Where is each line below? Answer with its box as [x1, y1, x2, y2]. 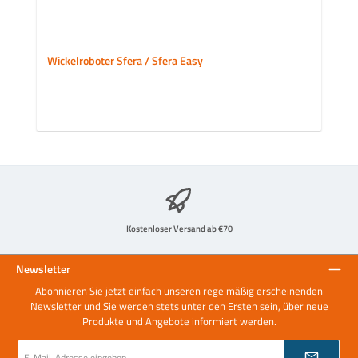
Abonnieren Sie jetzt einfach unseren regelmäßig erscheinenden [35, 283, 323, 300]
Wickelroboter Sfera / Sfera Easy [46, 52, 203, 70]
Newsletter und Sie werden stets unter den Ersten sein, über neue [30, 298, 328, 315]
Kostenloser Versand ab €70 [125, 221, 233, 235]
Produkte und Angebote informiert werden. [82, 313, 276, 330]
